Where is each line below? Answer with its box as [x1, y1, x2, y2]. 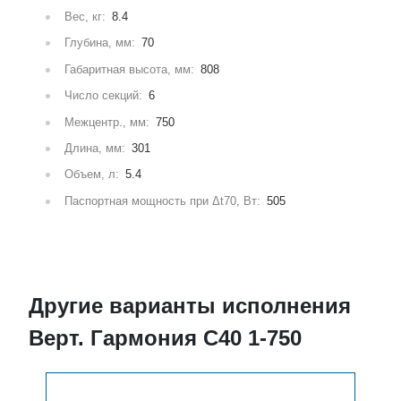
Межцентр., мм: [61, 115, 154, 129]
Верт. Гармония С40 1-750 [29, 326, 303, 351]
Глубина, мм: [61, 36, 140, 50]
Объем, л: [61, 167, 124, 182]
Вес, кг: [61, 10, 110, 23]
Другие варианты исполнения [29, 294, 352, 319]
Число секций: [61, 89, 147, 103]
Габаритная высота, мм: [61, 62, 199, 76]
